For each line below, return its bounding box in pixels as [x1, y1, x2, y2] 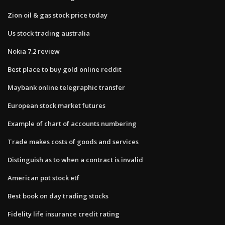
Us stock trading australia [8, 28, 90, 38]
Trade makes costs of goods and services [8, 137, 139, 146]
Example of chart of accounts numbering [8, 119, 137, 128]
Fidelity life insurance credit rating [8, 209, 120, 218]
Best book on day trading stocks [8, 191, 108, 200]
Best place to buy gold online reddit [8, 64, 122, 74]
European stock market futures [8, 100, 105, 110]
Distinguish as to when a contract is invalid [8, 155, 143, 164]
